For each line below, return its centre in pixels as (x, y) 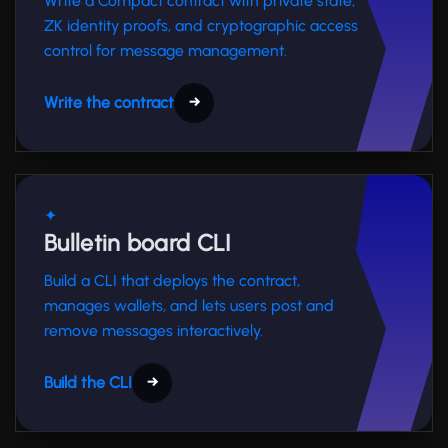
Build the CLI (88, 382)
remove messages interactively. (153, 330)
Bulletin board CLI (137, 242)
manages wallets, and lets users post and (189, 305)
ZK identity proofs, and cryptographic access (201, 25)
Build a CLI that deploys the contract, (172, 280)
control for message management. (165, 50)
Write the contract (109, 102)
